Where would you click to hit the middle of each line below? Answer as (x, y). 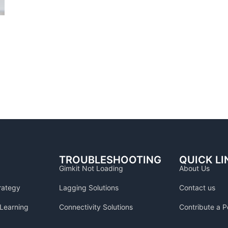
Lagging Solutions (89, 188)
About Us (194, 168)
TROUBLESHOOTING (110, 160)
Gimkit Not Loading (91, 168)
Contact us (197, 188)
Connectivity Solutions (96, 207)
